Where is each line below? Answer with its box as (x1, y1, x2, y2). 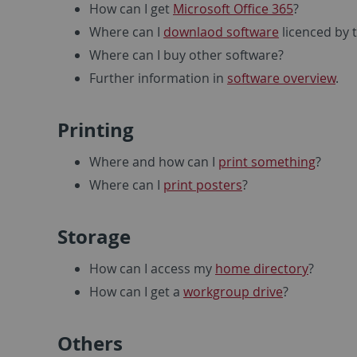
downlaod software (163, 22, 279, 41)
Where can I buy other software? (89, 45, 284, 64)
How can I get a (89, 282, 183, 300)
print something (218, 152, 316, 171)
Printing (57, 116, 134, 143)
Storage (57, 222, 131, 250)
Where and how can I (89, 152, 218, 171)
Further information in (89, 69, 227, 87)
